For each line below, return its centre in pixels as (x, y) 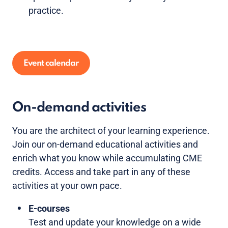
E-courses (49, 208)
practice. (46, 10)
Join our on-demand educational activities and (105, 144)
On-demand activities (79, 107)
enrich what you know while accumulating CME (107, 158)
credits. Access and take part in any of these (101, 172)
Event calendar (51, 63)
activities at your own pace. (67, 185)
